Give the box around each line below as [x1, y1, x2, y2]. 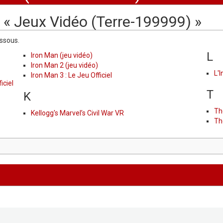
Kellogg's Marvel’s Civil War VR [31, 109, 124, 117]
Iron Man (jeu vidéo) [31, 51, 93, 59]
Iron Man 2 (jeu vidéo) [31, 61, 98, 69]
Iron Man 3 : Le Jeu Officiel [31, 71, 112, 79]
